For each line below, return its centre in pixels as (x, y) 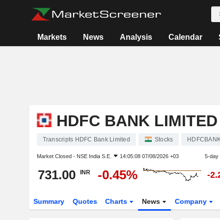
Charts (117, 201)
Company (192, 201)
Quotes (85, 201)
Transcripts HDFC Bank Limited (86, 139)
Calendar (185, 37)
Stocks (164, 139)
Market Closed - (56, 156)
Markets (52, 37)
